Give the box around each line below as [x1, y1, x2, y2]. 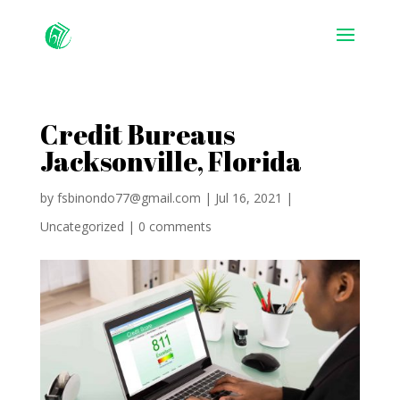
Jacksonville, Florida [39, 143, 302, 179]
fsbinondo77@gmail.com [56, 189, 201, 206]
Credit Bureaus [39, 116, 235, 153]
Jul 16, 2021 [214, 189, 282, 206]
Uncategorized [39, 218, 124, 235]
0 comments [137, 218, 212, 235]
